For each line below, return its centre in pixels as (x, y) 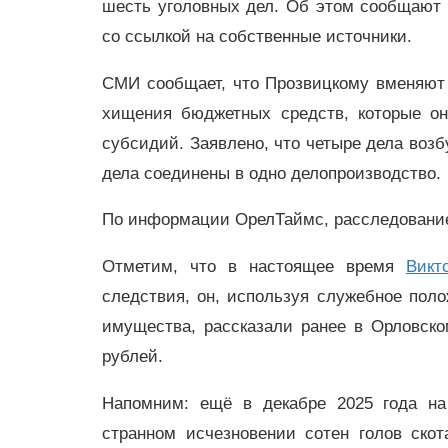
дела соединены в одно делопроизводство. (271, 173)
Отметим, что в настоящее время (254, 267)
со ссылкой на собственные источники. (257, 36)
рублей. (132, 357)
